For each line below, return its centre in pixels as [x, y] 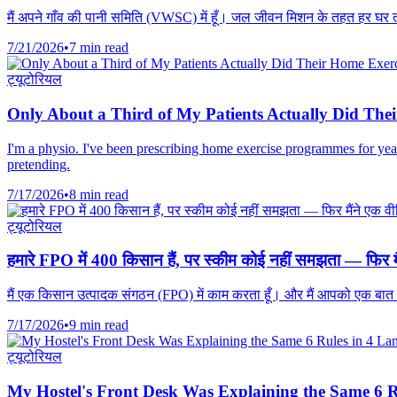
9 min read [99, 325]
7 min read [99, 48]
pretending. [39, 164]
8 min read [99, 194]
